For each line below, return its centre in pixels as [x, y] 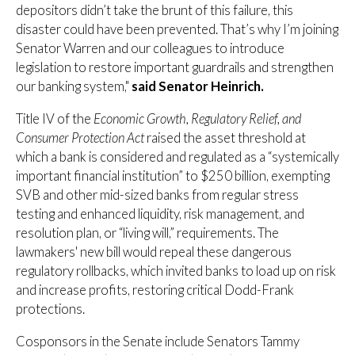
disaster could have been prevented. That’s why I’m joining [177, 30]
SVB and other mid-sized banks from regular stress [157, 195]
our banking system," [74, 87]
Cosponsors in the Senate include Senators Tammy [158, 341]
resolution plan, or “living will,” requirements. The [147, 233]
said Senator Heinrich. [199, 87]
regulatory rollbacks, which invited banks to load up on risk [176, 271]
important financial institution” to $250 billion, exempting [173, 176]
